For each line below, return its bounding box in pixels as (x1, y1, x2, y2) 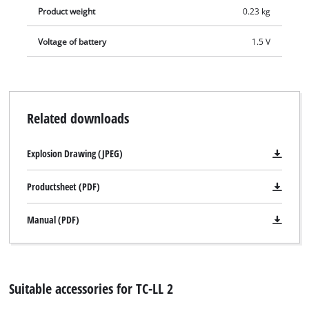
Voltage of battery (38, 36, 107, 47)
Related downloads (26, 108, 129, 128)
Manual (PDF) (26, 213, 79, 227)
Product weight (38, 6, 96, 17)
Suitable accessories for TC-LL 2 (9, 278, 174, 298)
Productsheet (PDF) (26, 180, 100, 194)
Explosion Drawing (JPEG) (26, 147, 123, 161)
